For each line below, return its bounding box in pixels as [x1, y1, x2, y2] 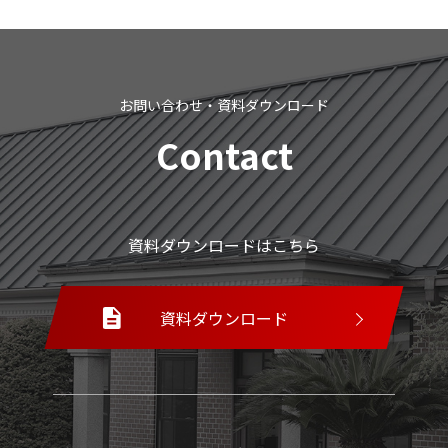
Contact [155, 129, 293, 180]
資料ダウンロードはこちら [128, 233, 320, 257]
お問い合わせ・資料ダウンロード [119, 95, 329, 115]
